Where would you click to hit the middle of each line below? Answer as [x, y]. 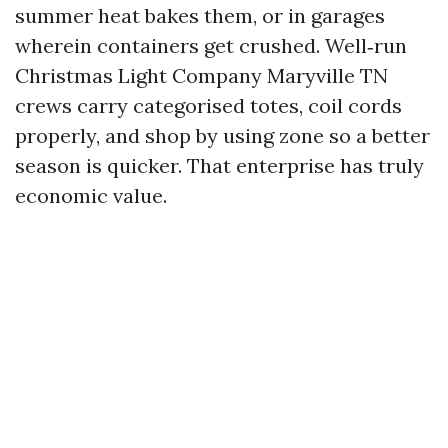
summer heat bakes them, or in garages [200, 15]
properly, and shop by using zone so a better [222, 135]
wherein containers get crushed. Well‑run [211, 45]
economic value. [91, 195]
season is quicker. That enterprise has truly [219, 165]
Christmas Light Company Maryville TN [201, 75]
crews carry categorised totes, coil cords [208, 105]
